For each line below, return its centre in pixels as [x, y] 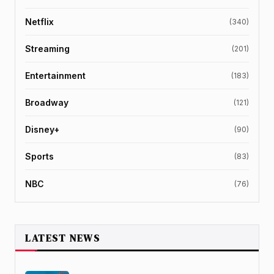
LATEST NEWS [63, 238]
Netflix [39, 22]
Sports [39, 157]
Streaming [47, 49]
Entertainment [55, 76]
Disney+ [42, 130]
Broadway [47, 103]
